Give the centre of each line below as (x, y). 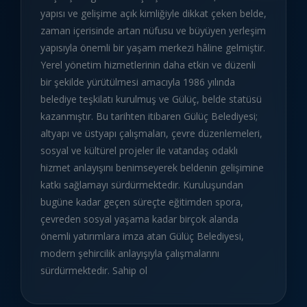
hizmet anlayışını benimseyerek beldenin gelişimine (152, 167)
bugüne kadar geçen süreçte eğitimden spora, (142, 201)
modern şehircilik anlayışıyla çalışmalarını (130, 253)
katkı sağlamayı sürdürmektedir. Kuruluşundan (142, 184)
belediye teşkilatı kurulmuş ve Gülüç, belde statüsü (151, 99)
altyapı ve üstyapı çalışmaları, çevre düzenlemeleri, (151, 133)
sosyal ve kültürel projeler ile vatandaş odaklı (139, 150)
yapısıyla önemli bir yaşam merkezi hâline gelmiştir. (153, 47)
